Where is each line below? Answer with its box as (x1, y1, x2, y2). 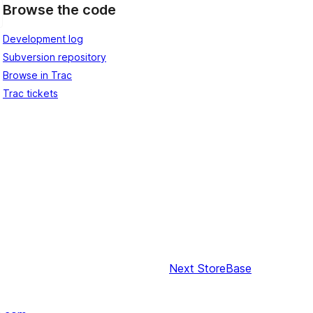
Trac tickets (3, 87, 58, 99)
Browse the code (3, 1, 116, 19)
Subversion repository (3, 50, 106, 63)
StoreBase (198, 261, 252, 276)
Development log (3, 32, 83, 45)
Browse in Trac (3, 68, 72, 81)
